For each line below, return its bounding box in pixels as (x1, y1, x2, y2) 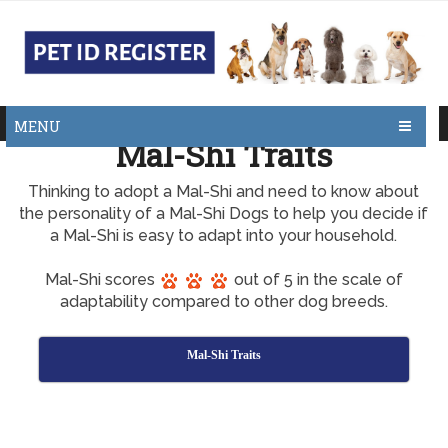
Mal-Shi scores (44, 270, 159, 289)
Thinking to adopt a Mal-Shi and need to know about (28, 182, 420, 201)
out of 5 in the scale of (229, 270, 403, 289)
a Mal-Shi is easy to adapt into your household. (50, 226, 398, 245)
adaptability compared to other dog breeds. (59, 292, 388, 311)
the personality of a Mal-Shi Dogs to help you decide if (19, 204, 429, 223)
